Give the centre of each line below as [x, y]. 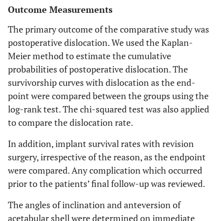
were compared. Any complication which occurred [105, 170]
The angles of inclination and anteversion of [94, 205]
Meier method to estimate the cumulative [90, 56]
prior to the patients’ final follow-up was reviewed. [107, 184]
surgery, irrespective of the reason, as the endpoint [107, 157]
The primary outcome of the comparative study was [109, 29]
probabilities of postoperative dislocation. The [98, 69]
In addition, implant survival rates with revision [101, 144]
